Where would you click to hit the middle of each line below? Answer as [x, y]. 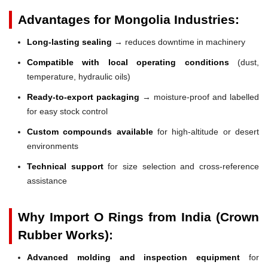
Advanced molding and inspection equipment [134, 257]
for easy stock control [67, 111]
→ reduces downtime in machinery [179, 42]
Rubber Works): [66, 234]
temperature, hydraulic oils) [79, 76]
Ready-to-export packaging [83, 97]
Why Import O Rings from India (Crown [138, 217]
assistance [47, 180]
